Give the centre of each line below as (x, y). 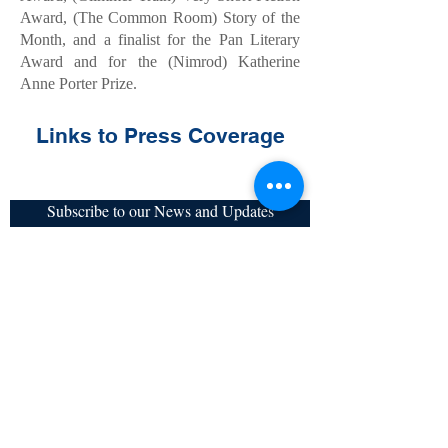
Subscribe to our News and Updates (160, 210)
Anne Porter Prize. (78, 83)
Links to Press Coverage (160, 135)
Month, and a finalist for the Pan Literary (160, 39)
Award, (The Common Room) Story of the (160, 17)
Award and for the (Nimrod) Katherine (160, 61)
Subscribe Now (160, 300)
